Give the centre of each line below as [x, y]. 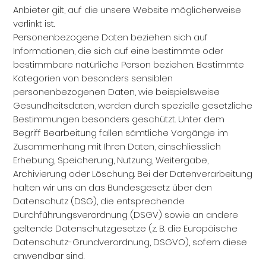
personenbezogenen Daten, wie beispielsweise [117, 92]
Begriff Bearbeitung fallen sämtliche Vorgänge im [121, 133]
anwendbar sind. [49, 256]
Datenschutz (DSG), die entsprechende [99, 201]
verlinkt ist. [34, 23]
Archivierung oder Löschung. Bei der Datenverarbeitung [133, 174]
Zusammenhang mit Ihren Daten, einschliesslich [117, 146]
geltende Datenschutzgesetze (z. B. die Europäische [126, 228]
